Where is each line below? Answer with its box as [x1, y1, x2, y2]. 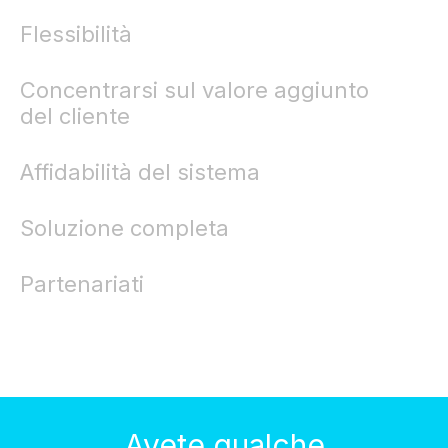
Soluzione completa [20, 214, 229, 241]
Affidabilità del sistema [20, 158, 260, 185]
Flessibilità [20, 20, 132, 47]
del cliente [20, 102, 130, 129]
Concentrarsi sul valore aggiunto [20, 76, 369, 103]
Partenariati [20, 270, 144, 297]
